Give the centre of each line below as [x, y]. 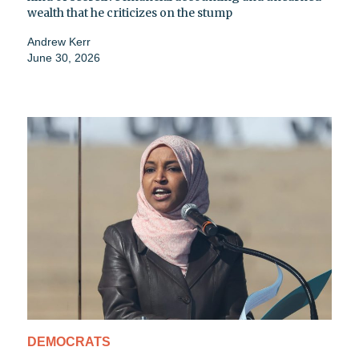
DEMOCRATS [69, 341]
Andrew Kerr [59, 42]
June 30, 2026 [64, 58]
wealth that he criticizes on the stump [130, 13]
